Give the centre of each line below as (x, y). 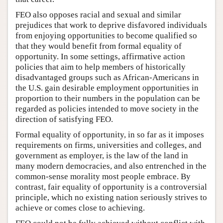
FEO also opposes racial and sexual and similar (98, 15)
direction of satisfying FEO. (64, 119)
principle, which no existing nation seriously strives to (111, 197)
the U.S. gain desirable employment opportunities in (107, 88)
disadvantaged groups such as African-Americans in (107, 77)
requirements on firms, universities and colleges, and (109, 145)
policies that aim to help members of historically (101, 67)
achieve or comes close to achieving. (80, 208)
